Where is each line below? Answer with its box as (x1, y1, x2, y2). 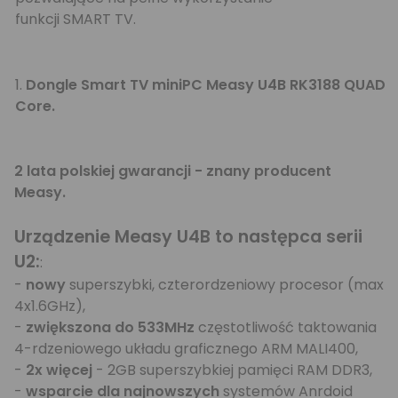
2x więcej (26, 359, 92, 380)
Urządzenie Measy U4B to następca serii (14, 224, 362, 249)
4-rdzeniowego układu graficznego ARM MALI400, (14, 338, 358, 359)
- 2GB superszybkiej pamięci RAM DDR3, (92, 359, 372, 380)
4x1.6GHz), (14, 295, 85, 316)
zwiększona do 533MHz (26, 316, 195, 338)
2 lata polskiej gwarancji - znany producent (14, 160, 331, 181)
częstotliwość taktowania (195, 316, 377, 338)
